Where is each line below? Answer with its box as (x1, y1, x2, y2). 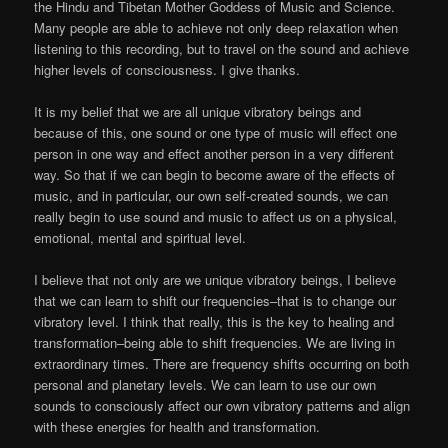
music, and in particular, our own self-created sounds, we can (34, 186, 389, 206)
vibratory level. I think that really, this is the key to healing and (34, 312, 395, 332)
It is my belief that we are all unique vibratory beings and (34, 102, 362, 122)
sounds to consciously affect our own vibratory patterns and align (34, 396, 411, 416)
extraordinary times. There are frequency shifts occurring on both (34, 354, 410, 374)
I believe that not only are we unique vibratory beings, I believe (34, 270, 397, 290)
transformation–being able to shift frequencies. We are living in (34, 333, 396, 353)
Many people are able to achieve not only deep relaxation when (34, 17, 399, 37)
